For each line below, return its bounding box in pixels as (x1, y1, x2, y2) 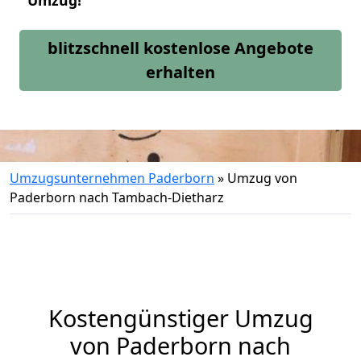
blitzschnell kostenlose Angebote (48, 37, 313, 59)
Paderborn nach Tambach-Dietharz (10, 189, 224, 206)
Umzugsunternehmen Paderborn (10, 169, 214, 187)
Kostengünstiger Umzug (48, 302, 313, 334)
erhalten (146, 61, 215, 83)
